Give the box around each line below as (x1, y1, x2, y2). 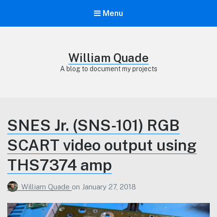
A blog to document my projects (60, 65, 157, 73)
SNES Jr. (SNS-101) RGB (7, 116, 180, 135)
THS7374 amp (7, 156, 112, 174)
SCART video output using (7, 136, 197, 155)
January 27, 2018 (82, 182, 136, 191)
